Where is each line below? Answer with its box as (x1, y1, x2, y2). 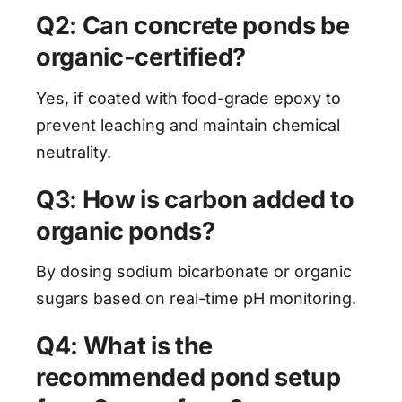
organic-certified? (35, 42, 247, 73)
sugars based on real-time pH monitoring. (35, 289, 356, 309)
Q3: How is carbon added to (35, 184, 354, 214)
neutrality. (35, 142, 111, 162)
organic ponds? (35, 215, 215, 246)
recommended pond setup (35, 363, 341, 393)
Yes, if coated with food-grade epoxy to (35, 88, 341, 108)
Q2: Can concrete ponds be (35, 11, 350, 41)
